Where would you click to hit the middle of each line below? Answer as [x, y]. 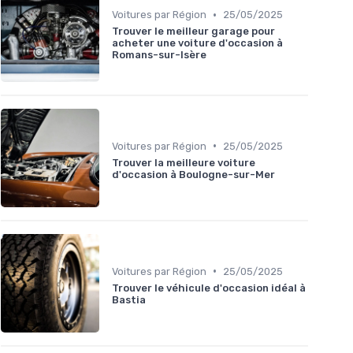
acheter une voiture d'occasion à [197, 43]
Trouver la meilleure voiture [184, 162]
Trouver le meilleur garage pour [193, 32]
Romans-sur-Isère [159, 55]
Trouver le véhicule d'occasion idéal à [209, 288]
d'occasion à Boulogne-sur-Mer [193, 174]
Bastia [129, 299]
